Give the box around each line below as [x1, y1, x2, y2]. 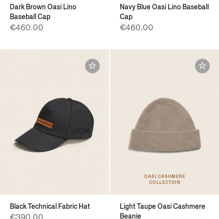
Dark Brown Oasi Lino [10, 2, 76, 12]
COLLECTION [149, 179, 180, 185]
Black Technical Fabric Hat [10, 202, 90, 212]
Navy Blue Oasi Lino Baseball [120, 2, 209, 12]
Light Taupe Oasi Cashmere [120, 202, 205, 212]
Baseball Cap [10, 12, 50, 22]
